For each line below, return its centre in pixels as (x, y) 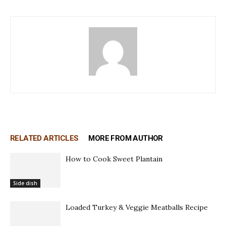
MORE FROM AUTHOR (126, 138)
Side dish (25, 183)
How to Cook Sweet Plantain (114, 159)
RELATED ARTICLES (44, 138)
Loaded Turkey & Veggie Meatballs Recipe (137, 207)
